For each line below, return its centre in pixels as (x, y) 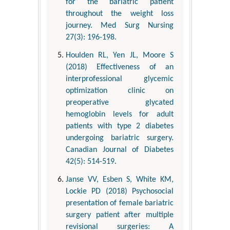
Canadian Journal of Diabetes (120, 150)
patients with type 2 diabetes (120, 126)
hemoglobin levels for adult (120, 114)
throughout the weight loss (120, 14)
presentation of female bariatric (120, 203)
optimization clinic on (120, 91)
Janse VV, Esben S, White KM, (120, 179)
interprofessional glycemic (120, 79)
